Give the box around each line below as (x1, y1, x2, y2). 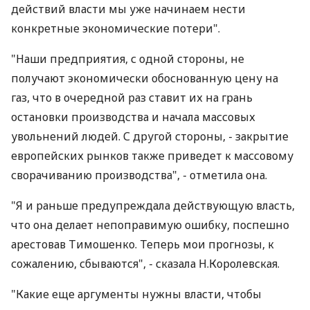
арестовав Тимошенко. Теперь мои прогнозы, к (11, 237, 274, 252)
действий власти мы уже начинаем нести (11, 1, 246, 17)
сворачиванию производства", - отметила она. (11, 167, 267, 183)
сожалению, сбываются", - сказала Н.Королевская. (11, 256, 280, 271)
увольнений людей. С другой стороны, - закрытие (11, 129, 289, 144)
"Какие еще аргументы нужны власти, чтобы (11, 286, 262, 302)
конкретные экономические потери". (11, 21, 220, 36)
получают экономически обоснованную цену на (11, 71, 278, 86)
